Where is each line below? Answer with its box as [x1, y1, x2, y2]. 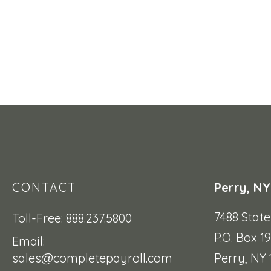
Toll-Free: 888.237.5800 [12, 211, 132, 226]
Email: [12, 233, 45, 249]
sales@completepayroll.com [12, 250, 172, 266]
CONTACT [12, 180, 76, 195]
